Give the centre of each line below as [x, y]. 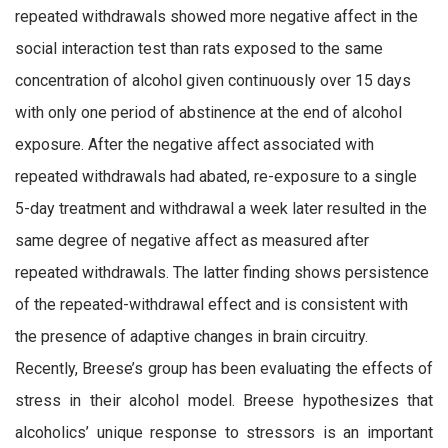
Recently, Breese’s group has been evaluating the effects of [224, 369]
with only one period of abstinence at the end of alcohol [208, 113]
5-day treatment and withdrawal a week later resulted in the [221, 209]
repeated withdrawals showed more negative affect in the [216, 17]
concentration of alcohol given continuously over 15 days [213, 81]
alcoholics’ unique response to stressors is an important [224, 433]
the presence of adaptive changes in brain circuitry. [191, 337]
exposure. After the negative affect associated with [194, 145]
